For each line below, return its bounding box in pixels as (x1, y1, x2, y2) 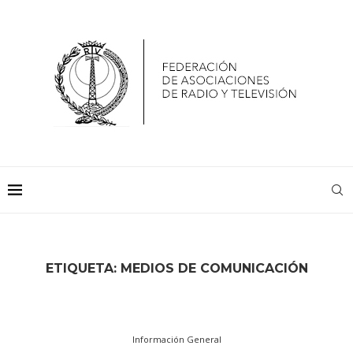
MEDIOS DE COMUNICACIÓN (120, 261, 308, 276)
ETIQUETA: (45, 261, 121, 276)
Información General (132, 333, 221, 345)
